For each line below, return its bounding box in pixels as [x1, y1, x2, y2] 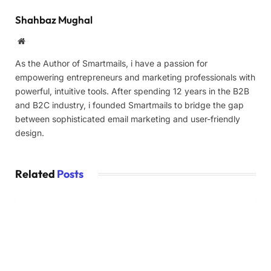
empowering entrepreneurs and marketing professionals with [15, 71, 255, 82]
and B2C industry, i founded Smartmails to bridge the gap [15, 99, 244, 110]
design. [15, 127, 44, 138]
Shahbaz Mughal [15, 13, 93, 26]
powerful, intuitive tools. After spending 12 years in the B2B [15, 85, 249, 96]
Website [24, 36, 51, 45]
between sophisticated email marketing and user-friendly [15, 113, 240, 124]
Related [15, 166, 57, 181]
